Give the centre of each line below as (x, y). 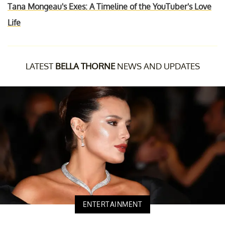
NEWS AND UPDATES (157, 66)
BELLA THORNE (85, 66)
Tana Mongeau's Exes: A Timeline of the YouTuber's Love (109, 6)
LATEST (40, 66)
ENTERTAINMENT (113, 204)
